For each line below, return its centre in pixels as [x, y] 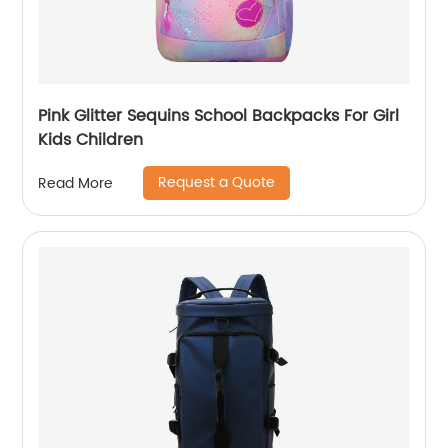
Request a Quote [217, 183]
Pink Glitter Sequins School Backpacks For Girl [219, 116]
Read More [76, 183]
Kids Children [91, 140]
